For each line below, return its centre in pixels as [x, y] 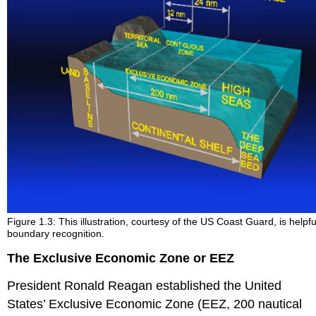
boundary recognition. [56, 234]
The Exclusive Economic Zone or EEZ [121, 258]
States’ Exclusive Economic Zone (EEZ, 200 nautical [155, 304]
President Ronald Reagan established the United [145, 285]
